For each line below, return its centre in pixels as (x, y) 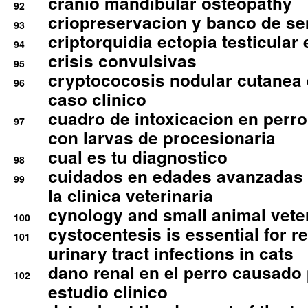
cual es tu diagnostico (138, 157)
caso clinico (97, 99)
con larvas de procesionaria (162, 138)
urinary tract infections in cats (171, 253)
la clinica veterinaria (131, 196)
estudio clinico (108, 292)
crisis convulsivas (122, 61)
